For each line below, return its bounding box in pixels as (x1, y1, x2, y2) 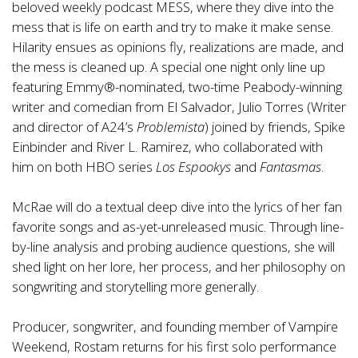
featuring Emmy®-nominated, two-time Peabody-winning (12, 78, 342, 97)
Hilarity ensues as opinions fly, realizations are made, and (12, 38, 344, 57)
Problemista (137, 117, 205, 137)
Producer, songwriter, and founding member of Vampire (12, 317, 338, 336)
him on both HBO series (12, 157, 156, 177)
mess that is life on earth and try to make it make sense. (12, 18, 333, 37)
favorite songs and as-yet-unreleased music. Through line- (12, 217, 344, 237)
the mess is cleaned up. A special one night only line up (12, 58, 325, 77)
